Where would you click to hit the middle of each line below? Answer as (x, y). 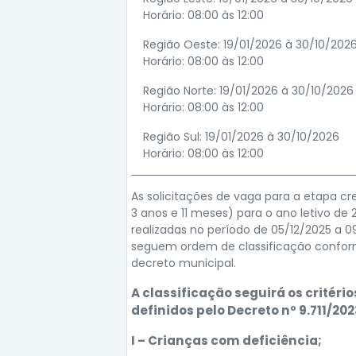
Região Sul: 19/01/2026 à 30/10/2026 (241, 137)
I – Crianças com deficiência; (226, 341)
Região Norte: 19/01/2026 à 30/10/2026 (248, 91)
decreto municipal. (184, 263)
